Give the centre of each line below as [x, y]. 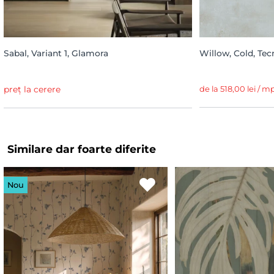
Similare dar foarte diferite [82, 149]
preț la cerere [32, 89]
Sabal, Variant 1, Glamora [56, 53]
